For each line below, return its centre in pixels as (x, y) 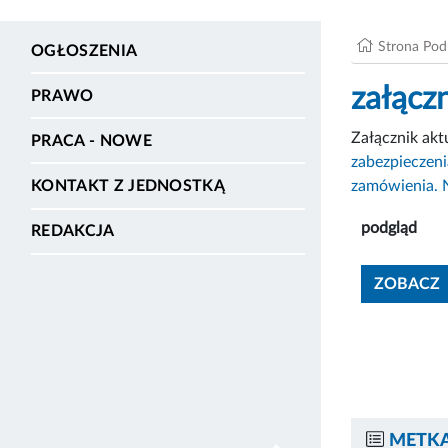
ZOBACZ (407, 283)
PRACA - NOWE (91, 140)
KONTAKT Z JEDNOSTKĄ (128, 186)
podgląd (389, 227)
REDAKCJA (73, 231)
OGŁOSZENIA (84, 50)
